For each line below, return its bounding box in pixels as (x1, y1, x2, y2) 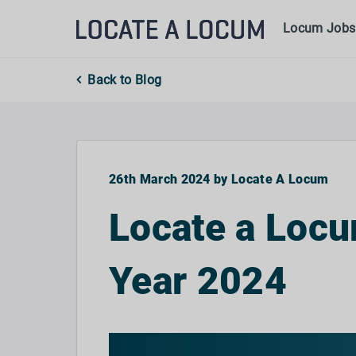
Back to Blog (87, 72, 162, 87)
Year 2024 (109, 258, 287, 304)
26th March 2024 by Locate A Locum (109, 172, 329, 187)
